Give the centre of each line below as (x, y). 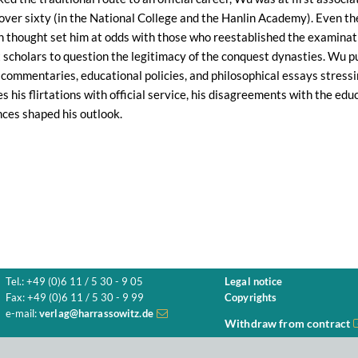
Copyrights (251, 298)
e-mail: (22, 314)
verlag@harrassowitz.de (96, 314)
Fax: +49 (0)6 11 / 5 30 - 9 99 (75, 298)
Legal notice (254, 282)
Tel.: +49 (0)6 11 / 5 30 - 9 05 (74, 282)
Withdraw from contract (288, 323)
